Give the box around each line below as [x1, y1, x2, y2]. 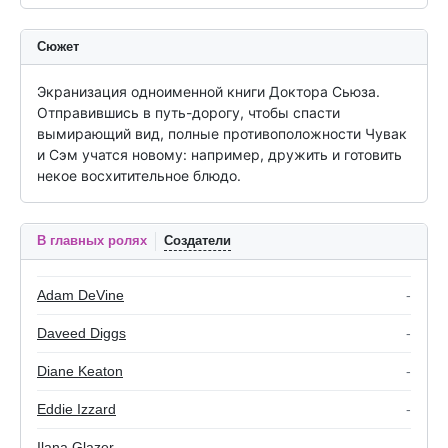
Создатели [164, 232, 231, 248]
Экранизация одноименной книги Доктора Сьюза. [37, 82, 380, 100]
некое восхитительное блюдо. [37, 166, 241, 184]
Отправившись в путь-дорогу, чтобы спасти [37, 103, 340, 121]
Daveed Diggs [37, 324, 126, 341]
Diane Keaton [37, 362, 123, 379]
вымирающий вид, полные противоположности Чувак [37, 124, 407, 142]
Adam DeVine [37, 286, 124, 303]
